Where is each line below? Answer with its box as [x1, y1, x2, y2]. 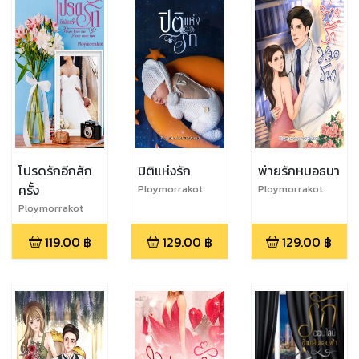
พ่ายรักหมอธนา [257, 160, 340, 180]
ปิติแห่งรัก [138, 160, 192, 180]
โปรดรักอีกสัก [18, 160, 92, 180]
